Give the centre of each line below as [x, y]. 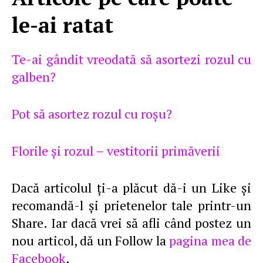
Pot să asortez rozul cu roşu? [92, 114]
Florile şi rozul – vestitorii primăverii [116, 151]
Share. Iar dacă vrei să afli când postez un [131, 223]
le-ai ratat [63, 25]
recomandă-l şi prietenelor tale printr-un [131, 205]
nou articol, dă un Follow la [90, 240]
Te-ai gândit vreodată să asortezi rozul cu [131, 59]
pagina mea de [210, 240]
